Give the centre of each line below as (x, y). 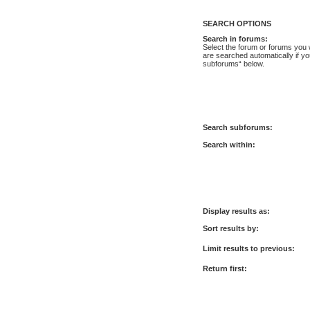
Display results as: (236, 211)
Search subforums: (238, 127)
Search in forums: (235, 38)
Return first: (225, 268)
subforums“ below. (234, 63)
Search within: (229, 144)
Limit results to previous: (249, 248)
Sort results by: (231, 228)
